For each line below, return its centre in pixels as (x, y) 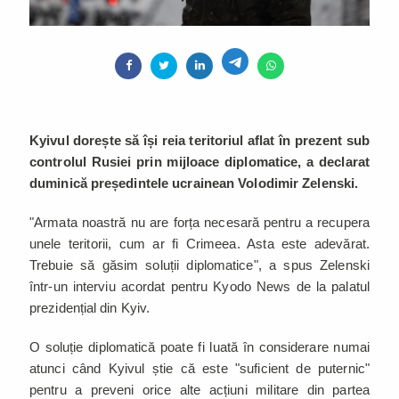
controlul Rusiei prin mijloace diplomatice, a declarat (199, 161)
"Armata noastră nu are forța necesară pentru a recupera (199, 222)
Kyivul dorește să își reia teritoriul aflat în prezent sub (199, 140)
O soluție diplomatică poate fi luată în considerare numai (199, 346)
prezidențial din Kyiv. (92, 307)
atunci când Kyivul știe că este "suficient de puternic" (199, 368)
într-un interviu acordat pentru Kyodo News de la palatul (199, 286)
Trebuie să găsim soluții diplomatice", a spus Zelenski (199, 265)
